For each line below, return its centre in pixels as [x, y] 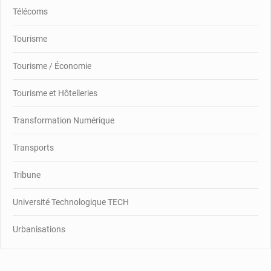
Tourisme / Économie [52, 66]
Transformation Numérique [64, 120]
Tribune [27, 175]
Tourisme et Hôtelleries [55, 93]
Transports [33, 147]
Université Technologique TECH [71, 202]
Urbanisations [39, 229]
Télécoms [30, 11]
